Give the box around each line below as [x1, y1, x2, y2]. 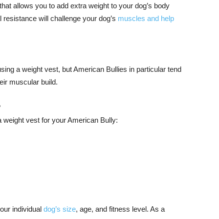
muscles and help [118, 14, 174, 22]
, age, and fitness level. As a [76, 205, 165, 213]
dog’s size [44, 205, 76, 213]
